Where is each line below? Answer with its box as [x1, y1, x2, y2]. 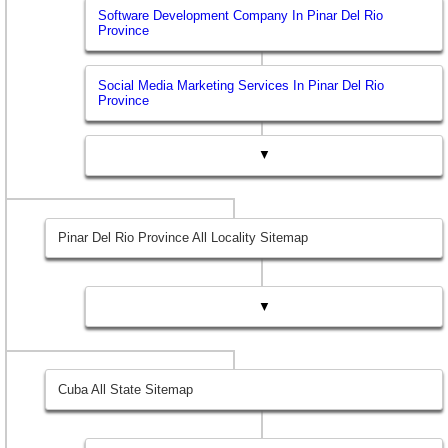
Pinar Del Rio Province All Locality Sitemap [58, 230, 309, 246]
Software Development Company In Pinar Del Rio [98, 8, 384, 24]
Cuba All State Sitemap [58, 381, 194, 397]
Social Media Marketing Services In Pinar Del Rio [98, 77, 385, 93]
